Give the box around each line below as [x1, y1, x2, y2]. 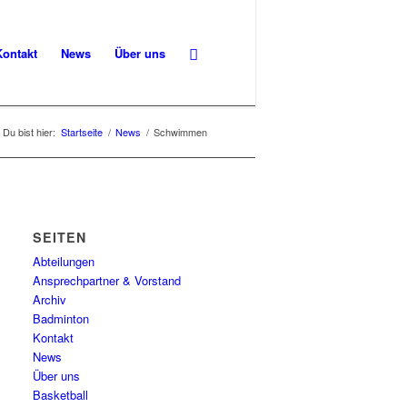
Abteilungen [33, 253, 95, 270]
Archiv [33, 291, 67, 308]
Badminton [33, 310, 90, 327]
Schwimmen [154, 124, 207, 139]
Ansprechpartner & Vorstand [33, 272, 182, 289]
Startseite [61, 124, 103, 139]
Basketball [33, 386, 89, 403]
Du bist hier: [3, 124, 55, 139]
